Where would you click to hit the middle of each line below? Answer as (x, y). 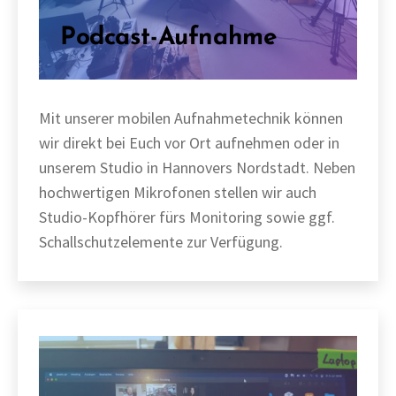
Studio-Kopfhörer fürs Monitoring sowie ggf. (187, 217)
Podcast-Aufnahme (168, 38)
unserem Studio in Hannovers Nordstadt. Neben (197, 168)
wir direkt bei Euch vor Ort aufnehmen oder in (189, 143)
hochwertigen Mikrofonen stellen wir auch (178, 192)
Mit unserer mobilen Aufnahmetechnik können (191, 118)
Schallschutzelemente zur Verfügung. (161, 242)
